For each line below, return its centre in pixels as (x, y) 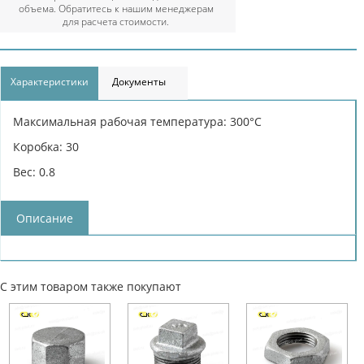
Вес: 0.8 (34, 171)
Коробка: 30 (46, 146)
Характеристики (50, 81)
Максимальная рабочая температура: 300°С (137, 121)
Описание (45, 218)
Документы (139, 81)
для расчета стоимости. (116, 21)
